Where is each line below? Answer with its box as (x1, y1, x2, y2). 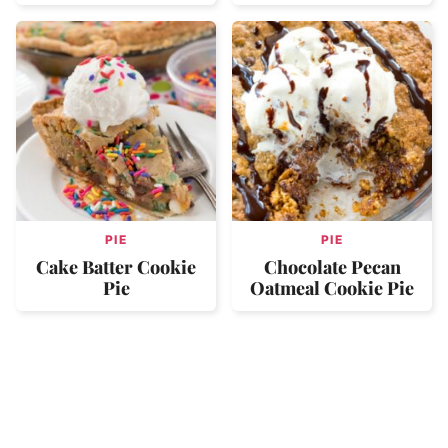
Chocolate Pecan (263, 255, 401, 280)
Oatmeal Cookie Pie (250, 276, 414, 301)
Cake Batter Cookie (36, 255, 196, 280)
